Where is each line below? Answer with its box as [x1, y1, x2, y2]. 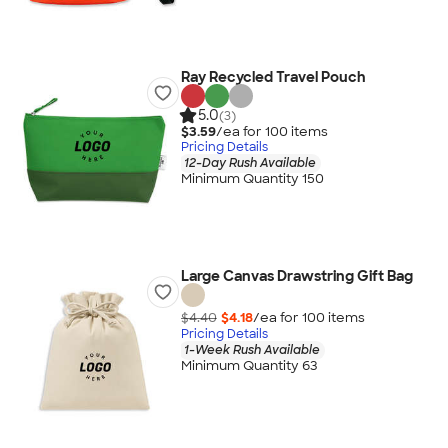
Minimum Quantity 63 [180, 357, 318, 375]
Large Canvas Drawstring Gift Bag [180, 267, 413, 285]
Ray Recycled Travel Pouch [180, 68, 366, 86]
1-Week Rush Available [183, 341, 320, 358]
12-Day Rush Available [183, 154, 316, 171]
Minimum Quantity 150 [180, 170, 324, 188]
